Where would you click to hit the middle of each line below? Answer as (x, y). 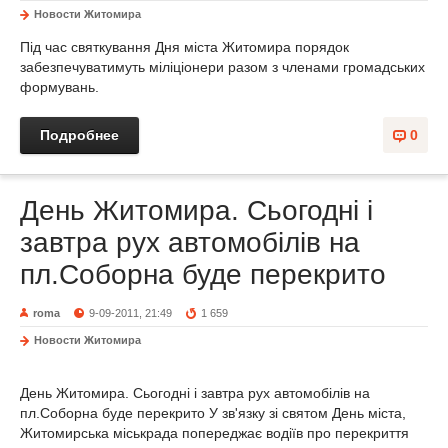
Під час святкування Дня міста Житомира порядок (184, 47)
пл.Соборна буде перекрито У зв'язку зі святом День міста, (213, 413)
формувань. (59, 87)
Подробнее (79, 135)
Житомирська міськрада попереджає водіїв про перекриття (214, 433)
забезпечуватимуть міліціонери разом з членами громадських (222, 67)
